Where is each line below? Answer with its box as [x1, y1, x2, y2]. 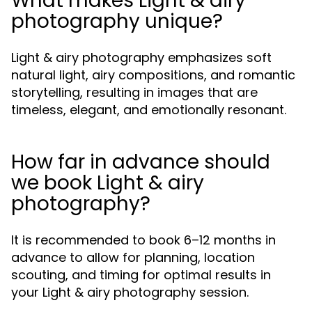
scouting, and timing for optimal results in [11, 265, 271, 283]
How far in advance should [11, 148, 270, 175]
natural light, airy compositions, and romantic [11, 65, 295, 84]
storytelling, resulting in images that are [11, 83, 258, 101]
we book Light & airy [11, 169, 204, 196]
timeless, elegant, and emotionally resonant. [11, 100, 286, 118]
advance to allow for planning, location [11, 248, 255, 266]
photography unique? [11, 7, 223, 35]
